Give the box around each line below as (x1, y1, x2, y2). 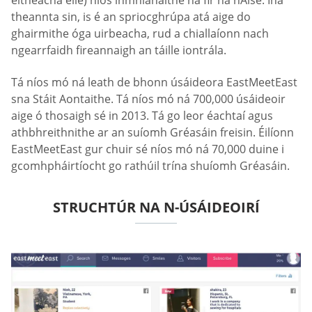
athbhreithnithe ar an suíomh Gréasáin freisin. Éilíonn (11, 124, 294, 140)
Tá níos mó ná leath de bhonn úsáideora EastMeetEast (11, 74, 297, 90)
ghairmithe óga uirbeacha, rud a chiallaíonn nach (11, 26, 269, 42)
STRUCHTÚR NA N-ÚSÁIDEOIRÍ (52, 197, 260, 217)
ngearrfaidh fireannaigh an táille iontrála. (11, 42, 226, 58)
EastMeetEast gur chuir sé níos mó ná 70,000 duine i (11, 141, 284, 157)
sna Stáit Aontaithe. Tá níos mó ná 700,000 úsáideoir (11, 91, 286, 107)
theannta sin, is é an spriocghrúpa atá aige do (11, 9, 251, 25)
